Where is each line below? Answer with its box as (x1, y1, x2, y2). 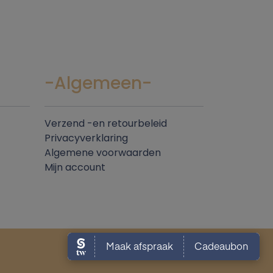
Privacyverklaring (44, 130, 128, 145)
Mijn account (44, 160, 105, 174)
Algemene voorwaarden (44, 145, 161, 160)
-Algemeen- (44, 71, 152, 95)
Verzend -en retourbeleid (44, 116, 167, 130)
